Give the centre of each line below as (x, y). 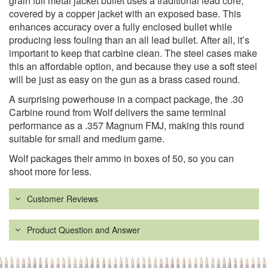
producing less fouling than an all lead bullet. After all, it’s (129, 40)
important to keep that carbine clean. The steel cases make (133, 53)
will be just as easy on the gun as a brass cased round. (124, 80)
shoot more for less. (50, 172)
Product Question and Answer (83, 230)
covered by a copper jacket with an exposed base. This (125, 14)
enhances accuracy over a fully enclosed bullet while (121, 27)
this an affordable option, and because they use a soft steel (133, 66)
